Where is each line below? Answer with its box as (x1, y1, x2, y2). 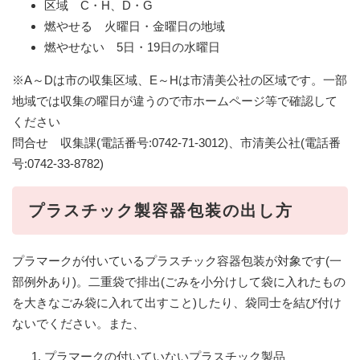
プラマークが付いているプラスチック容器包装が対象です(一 (12, 253, 342, 268)
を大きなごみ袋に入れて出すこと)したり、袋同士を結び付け (12, 295, 342, 309)
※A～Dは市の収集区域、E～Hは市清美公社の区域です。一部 (12, 72, 347, 87)
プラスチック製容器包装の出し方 (28, 201, 293, 219)
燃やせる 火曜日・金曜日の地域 (44, 18, 225, 33)
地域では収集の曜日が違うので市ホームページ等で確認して (12, 93, 337, 108)
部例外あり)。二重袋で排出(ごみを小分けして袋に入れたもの (12, 274, 346, 288)
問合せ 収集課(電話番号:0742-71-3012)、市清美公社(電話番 (12, 135, 341, 149)
